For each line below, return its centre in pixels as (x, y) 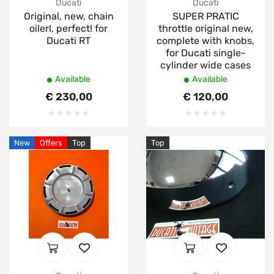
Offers (51, 143)
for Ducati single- (206, 53)
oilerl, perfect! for (68, 28)
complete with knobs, (206, 40)
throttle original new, (206, 28)
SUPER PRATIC (206, 16)
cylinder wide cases (206, 65)
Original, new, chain (68, 16)
